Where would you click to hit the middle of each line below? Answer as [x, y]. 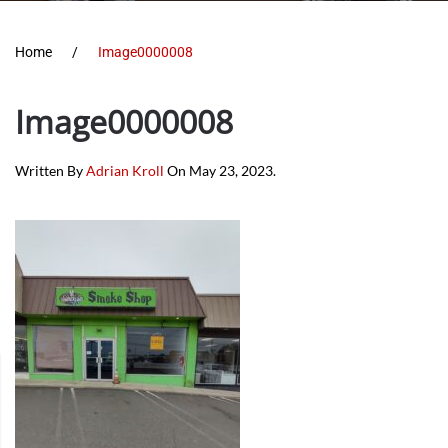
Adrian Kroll [125, 170]
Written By [50, 170]
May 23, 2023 [231, 170]
